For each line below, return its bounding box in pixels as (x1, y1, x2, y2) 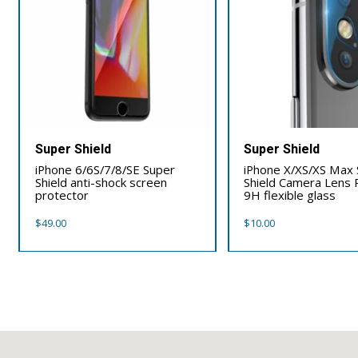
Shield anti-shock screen (35, 174, 168, 191)
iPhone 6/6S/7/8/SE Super (35, 161, 176, 178)
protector (35, 187, 89, 204)
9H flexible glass (244, 187, 336, 204)
